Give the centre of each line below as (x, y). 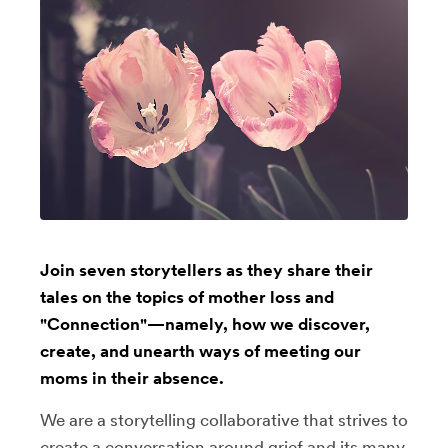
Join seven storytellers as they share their (206, 269)
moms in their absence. (132, 377)
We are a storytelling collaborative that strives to (224, 419)
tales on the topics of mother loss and (187, 296)
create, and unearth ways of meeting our (200, 350)
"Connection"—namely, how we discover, (205, 323)
